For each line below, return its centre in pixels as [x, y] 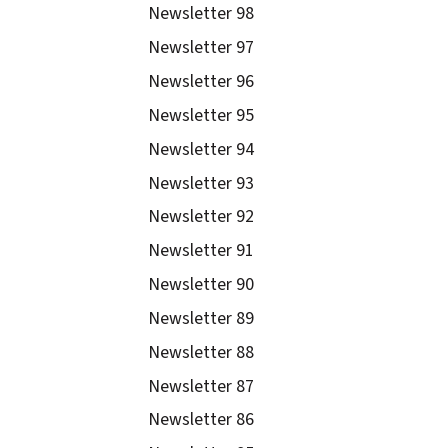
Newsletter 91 [201, 251]
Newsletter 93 [201, 183]
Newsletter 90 [201, 285]
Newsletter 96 [201, 82]
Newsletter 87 [201, 386]
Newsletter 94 [201, 149]
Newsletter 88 [201, 352]
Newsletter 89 [201, 318]
